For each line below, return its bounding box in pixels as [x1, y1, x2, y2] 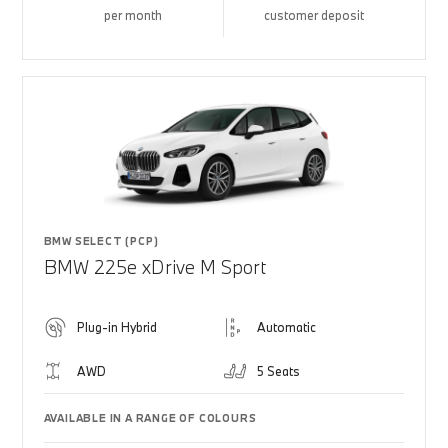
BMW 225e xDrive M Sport [43, 255, 266, 279]
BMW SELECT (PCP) [43, 234, 159, 248]
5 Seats [257, 363, 300, 379]
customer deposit [264, 7, 365, 23]
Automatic [257, 319, 316, 335]
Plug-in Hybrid [76, 319, 157, 335]
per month [104, 7, 163, 23]
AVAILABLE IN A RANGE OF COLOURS [43, 411, 257, 425]
